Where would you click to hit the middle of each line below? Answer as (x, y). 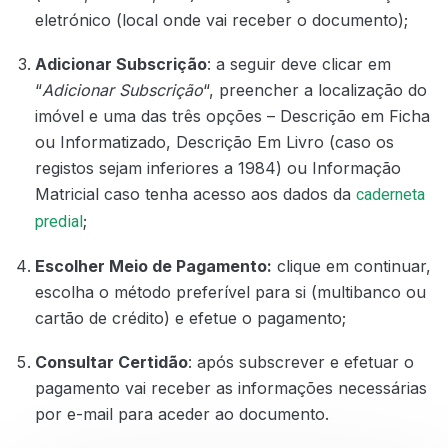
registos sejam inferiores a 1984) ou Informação (218, 168)
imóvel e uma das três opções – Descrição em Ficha (232, 116)
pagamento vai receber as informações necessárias (231, 388)
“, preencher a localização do (315, 90)
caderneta (390, 195)
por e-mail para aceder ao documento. (182, 414)
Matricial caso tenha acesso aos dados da (195, 194)
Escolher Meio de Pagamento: (153, 266)
